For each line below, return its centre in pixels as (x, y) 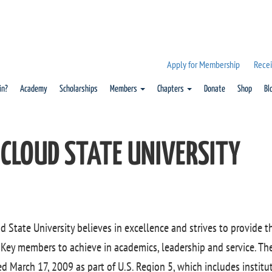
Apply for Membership (203, 64)
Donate (214, 89)
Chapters (171, 89)
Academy (33, 89)
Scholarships (78, 89)
